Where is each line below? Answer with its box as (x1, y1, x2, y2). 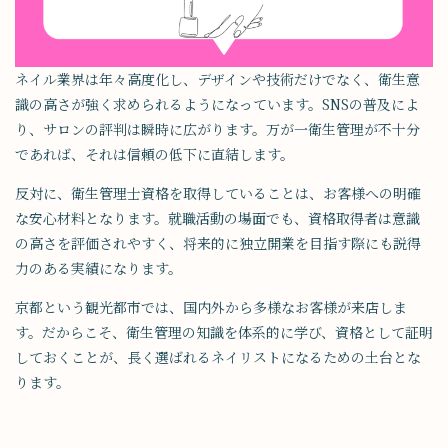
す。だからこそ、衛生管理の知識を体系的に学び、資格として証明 (15, 322, 433, 343)
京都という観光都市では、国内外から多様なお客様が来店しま (15, 297, 407, 318)
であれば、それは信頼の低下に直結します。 (15, 144, 294, 165)
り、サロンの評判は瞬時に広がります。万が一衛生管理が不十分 (15, 119, 420, 140)
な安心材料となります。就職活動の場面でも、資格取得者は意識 (15, 208, 420, 229)
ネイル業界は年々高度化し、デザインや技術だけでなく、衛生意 (15, 69, 420, 90)
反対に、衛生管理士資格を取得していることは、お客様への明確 (15, 183, 421, 204)
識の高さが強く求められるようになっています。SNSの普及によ (15, 94, 419, 115)
